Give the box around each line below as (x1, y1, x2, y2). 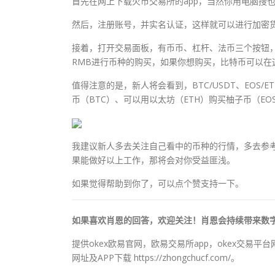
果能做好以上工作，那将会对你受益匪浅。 (72, 153, 235, 166)
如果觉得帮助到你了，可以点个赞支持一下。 (72, 177, 244, 189)
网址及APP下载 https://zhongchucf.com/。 (72, 251, 239, 263)
